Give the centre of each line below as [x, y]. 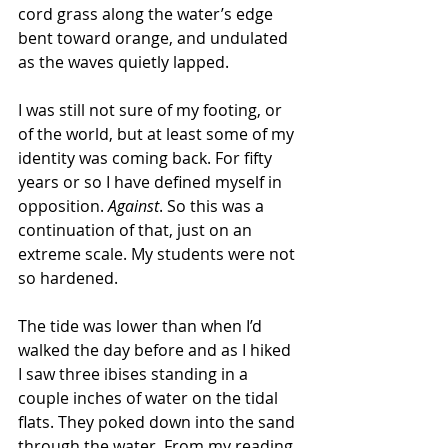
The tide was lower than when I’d [142, 326]
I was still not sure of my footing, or [152, 110]
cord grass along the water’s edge [147, 14]
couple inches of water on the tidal [150, 398]
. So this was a [213, 206]
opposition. [61, 206]
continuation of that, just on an [137, 230]
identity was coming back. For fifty [147, 158]
